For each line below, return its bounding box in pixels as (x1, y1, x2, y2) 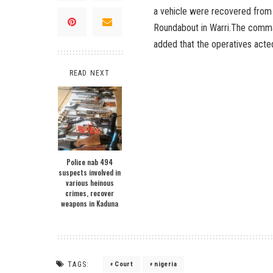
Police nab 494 (66, 156, 113, 167)
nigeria (154, 260, 177, 268)
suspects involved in (58, 166, 121, 177)
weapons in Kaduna (61, 197, 118, 208)
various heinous (65, 177, 114, 188)
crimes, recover (65, 187, 114, 198)
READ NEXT (69, 68, 110, 77)
